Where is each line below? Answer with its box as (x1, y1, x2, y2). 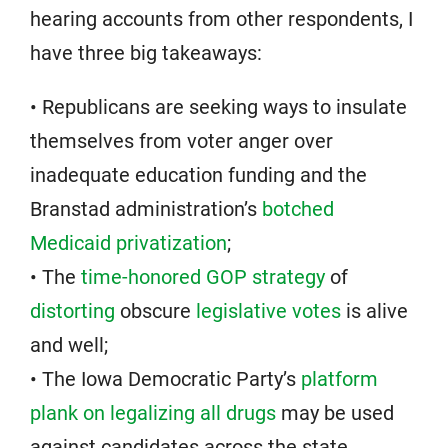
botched (262, 197, 334, 222)
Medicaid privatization (30, 231, 227, 256)
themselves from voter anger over (30, 129, 333, 154)
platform (301, 367, 378, 392)
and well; (30, 333, 108, 358)
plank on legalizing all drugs (30, 401, 276, 426)
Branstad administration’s (30, 197, 262, 222)
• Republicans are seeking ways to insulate (30, 95, 407, 120)
